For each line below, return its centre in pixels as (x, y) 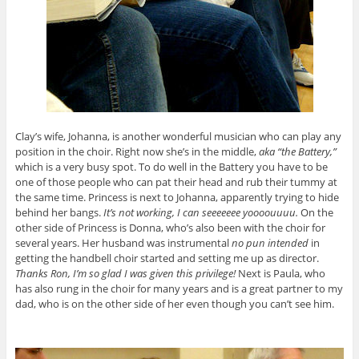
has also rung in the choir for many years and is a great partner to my (179, 289)
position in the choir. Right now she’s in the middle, (137, 152)
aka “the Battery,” (297, 152)
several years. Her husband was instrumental (123, 243)
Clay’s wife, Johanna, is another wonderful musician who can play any (178, 137)
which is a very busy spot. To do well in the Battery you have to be (171, 167)
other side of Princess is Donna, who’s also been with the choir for (170, 228)
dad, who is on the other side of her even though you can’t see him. (174, 304)
